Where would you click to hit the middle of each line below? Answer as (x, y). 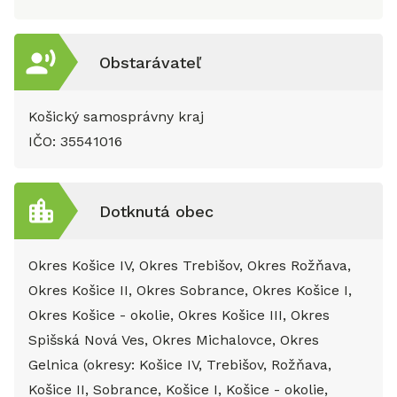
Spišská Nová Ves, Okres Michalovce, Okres (174, 340)
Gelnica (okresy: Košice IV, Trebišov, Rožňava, (180, 365)
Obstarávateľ (150, 62)
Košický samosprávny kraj (116, 117)
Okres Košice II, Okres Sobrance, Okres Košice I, (190, 290)
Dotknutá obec (156, 211)
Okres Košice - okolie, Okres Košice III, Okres (179, 315)
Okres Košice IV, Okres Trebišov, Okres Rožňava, (190, 265)
